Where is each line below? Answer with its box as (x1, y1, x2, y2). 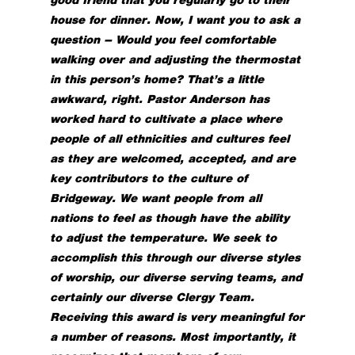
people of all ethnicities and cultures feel (50, 131, 290, 146)
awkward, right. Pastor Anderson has (50, 91, 270, 106)
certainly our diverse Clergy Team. (50, 289, 255, 304)
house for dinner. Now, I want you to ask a (50, 12, 301, 27)
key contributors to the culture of (50, 170, 248, 185)
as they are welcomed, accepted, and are (50, 151, 296, 166)
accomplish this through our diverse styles (50, 250, 301, 265)
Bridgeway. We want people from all (50, 190, 262, 205)
